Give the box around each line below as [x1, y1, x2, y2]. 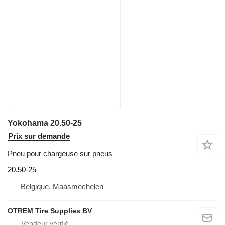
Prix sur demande [8, 132, 70, 140]
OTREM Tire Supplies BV [8, 206, 92, 215]
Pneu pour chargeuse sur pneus [8, 149, 113, 158]
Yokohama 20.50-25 [8, 119, 82, 127]
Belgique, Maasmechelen [21, 182, 103, 191]
